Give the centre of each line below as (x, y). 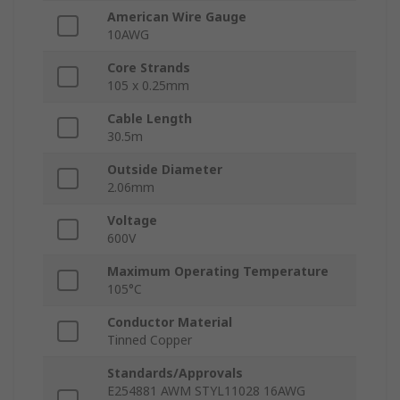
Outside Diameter (165, 170)
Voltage (132, 221)
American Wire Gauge (177, 17)
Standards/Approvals (175, 373)
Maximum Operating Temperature (218, 271)
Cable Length (150, 119)
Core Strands (149, 68)
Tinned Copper (150, 340)
